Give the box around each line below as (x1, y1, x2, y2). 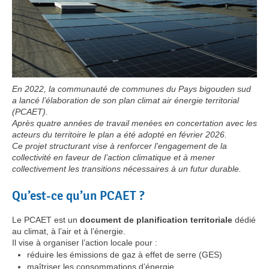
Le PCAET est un (12, 214, 80, 225)
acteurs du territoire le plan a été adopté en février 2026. (12, 129, 227, 139)
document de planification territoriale (80, 214, 232, 225)
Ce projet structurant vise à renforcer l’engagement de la (12, 141, 227, 151)
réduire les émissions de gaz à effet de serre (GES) (27, 249, 222, 259)
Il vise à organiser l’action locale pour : (12, 237, 157, 247)
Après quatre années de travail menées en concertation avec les (12, 118, 257, 128)
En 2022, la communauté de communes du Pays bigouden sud (12, 83, 251, 94)
